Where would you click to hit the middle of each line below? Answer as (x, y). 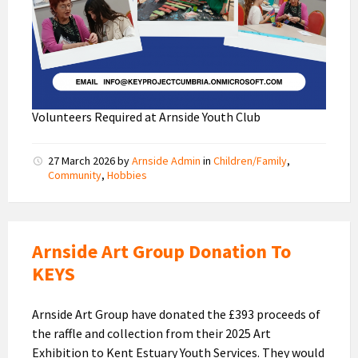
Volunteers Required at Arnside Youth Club (146, 117)
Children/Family (250, 161)
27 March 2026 (83, 161)
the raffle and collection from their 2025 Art (151, 334)
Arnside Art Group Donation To (161, 252)
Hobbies (127, 175)
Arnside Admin (166, 161)
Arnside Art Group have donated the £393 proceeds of (176, 314)
